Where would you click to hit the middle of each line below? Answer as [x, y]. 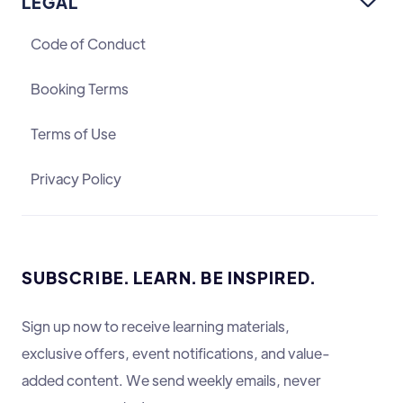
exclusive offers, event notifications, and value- [176, 353]
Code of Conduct [88, 44]
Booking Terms [80, 89]
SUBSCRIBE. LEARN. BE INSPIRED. [169, 278]
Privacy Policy [76, 179]
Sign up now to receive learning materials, [156, 326]
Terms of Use [73, 134]
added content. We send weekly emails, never [171, 380]
